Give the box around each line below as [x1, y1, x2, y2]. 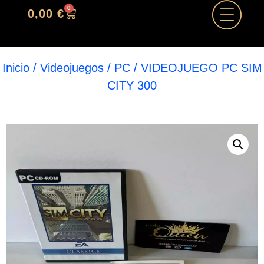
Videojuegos [39, 61, 104, 74]
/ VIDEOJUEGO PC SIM [130, 61, 262, 74]
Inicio [2, 61, 29, 74]
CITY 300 [107, 79, 157, 92]
